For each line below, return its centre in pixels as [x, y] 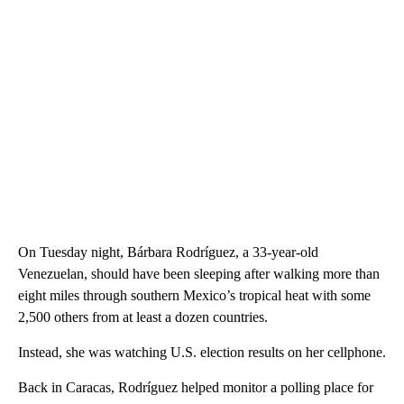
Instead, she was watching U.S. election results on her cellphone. [202, 353]
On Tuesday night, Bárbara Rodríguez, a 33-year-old [168, 252]
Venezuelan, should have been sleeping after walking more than [199, 274]
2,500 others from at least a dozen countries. [143, 317]
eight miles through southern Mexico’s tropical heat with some [194, 296]
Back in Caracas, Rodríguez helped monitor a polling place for [196, 388]
